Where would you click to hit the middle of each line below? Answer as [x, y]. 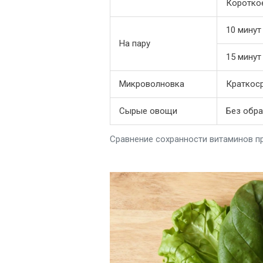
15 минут [244, 57]
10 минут [244, 30]
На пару [135, 44]
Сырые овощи [148, 111]
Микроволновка [152, 84]
